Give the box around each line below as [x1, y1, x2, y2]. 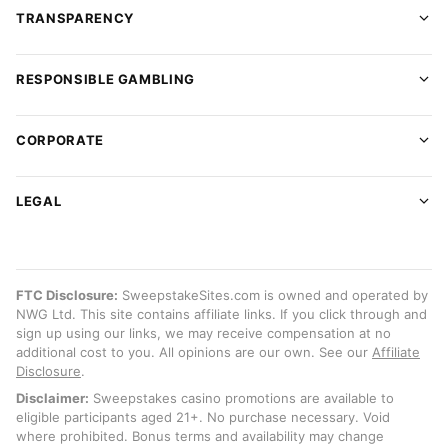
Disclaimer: [16, 390, 89, 406]
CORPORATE [16, 131, 104, 148]
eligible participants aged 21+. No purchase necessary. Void [16, 409, 390, 425]
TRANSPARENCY [16, 9, 134, 26]
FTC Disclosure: [16, 287, 118, 303]
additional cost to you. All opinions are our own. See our [16, 344, 372, 360]
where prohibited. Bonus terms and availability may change [16, 428, 384, 444]
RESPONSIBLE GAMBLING [16, 70, 195, 87]
